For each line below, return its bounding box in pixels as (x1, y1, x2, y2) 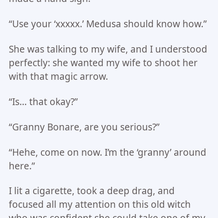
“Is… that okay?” (8, 95, 78, 108)
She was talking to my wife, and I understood (8, 42, 207, 55)
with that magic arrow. (8, 70, 108, 83)
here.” (8, 159, 35, 172)
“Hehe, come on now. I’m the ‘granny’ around (8, 145, 206, 159)
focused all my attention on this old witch (8, 198, 191, 211)
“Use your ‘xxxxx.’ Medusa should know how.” (8, 17, 207, 30)
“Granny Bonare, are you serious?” (8, 120, 160, 133)
